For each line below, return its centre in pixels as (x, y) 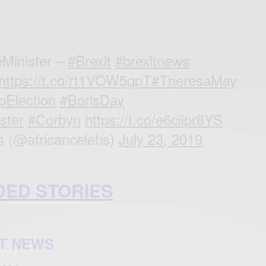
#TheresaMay (194, 80)
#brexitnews (153, 61)
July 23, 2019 (161, 139)
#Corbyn (55, 119)
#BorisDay (92, 100)
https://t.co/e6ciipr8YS (154, 119)
